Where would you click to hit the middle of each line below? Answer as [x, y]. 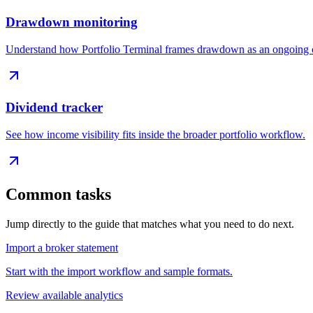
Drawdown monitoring [72, 22]
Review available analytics [64, 296]
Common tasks [58, 195]
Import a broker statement [62, 248]
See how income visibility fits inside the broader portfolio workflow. [155, 134]
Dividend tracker [54, 107]
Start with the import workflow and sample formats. [119, 272]
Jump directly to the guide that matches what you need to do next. [150, 224]
